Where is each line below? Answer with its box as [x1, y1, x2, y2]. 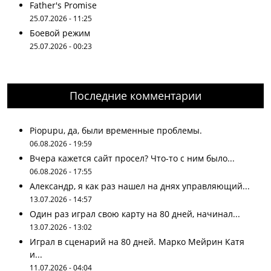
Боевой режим [30, 27, 90, 39]
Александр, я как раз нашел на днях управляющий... [30, 180, 250, 192]
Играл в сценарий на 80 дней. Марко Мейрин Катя [30, 236, 244, 247]
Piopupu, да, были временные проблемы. [30, 125, 202, 136]
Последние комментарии [70, 88, 201, 103]
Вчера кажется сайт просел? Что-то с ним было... [30, 152, 235, 164]
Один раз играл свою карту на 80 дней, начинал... [30, 208, 240, 220]
